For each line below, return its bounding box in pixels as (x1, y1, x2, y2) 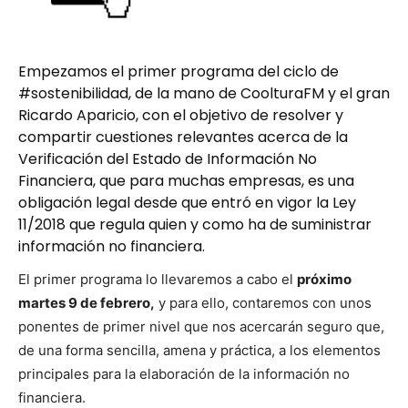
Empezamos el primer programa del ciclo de (18, 61, 339, 83)
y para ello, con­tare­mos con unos (155, 294, 372, 312)
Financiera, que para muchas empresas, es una (18, 170, 354, 192)
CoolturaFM (240, 83, 324, 105)
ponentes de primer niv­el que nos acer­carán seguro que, (18, 318, 384, 336)
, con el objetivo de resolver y (136, 105, 343, 127)
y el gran (324, 83, 390, 105)
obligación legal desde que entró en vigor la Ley (18, 192, 356, 214)
